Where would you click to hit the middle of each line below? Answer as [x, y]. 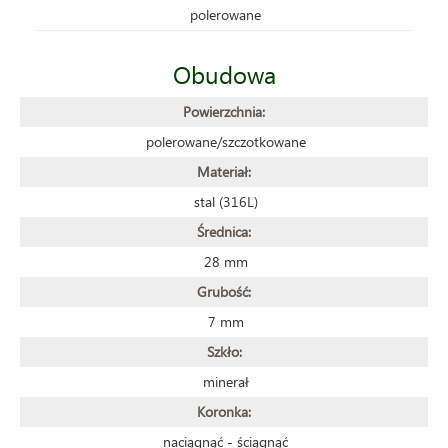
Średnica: [224, 231]
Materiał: [224, 171]
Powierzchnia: [224, 111]
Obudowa [224, 73]
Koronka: [224, 411]
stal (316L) [225, 201]
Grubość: [224, 291]
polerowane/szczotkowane [225, 141]
